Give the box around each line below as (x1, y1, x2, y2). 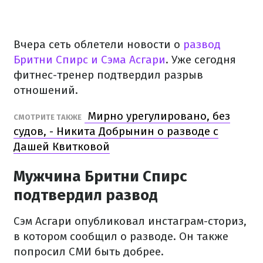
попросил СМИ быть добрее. (14, 245, 164, 258)
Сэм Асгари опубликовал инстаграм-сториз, (14, 214, 247, 228)
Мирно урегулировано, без (85, 109, 230, 123)
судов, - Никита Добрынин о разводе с (14, 124, 218, 138)
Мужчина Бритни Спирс (14, 167, 187, 186)
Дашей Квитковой (14, 140, 110, 153)
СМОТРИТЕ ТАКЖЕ (14, 113, 82, 122)
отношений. (14, 83, 78, 97)
